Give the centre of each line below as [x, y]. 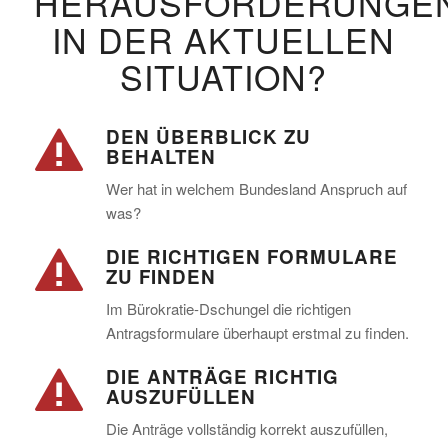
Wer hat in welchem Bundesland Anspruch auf [256, 188]
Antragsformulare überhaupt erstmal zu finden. [257, 332]
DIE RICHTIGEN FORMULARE [251, 256]
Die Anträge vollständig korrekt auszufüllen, [246, 428]
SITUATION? [224, 77]
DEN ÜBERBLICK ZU [208, 137]
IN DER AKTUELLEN [224, 40]
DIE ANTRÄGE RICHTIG [222, 376]
